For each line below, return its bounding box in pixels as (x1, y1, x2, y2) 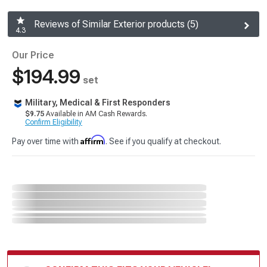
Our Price (12, 49, 54, 61)
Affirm (80, 135, 105, 145)
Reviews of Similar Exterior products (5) (34, 18, 198, 30)
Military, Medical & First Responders (25, 98, 170, 107)
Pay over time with (12, 136, 80, 146)
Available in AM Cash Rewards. (44, 110, 147, 118)
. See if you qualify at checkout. (105, 136, 221, 146)
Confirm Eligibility (25, 118, 82, 126)
